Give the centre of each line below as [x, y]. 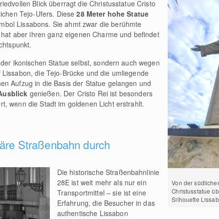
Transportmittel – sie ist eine [101, 193]
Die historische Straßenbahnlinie [108, 172]
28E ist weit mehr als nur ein [102, 183]
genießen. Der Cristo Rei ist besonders [90, 94]
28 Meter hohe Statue [113, 14]
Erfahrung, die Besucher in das [106, 203]
